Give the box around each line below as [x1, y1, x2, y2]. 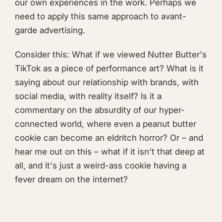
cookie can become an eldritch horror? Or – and [15, 133, 203, 143]
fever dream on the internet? [15, 174, 128, 184]
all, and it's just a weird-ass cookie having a [15, 161, 186, 170]
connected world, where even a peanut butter [15, 119, 196, 129]
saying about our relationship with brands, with [15, 77, 199, 87]
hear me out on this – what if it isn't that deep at [15, 147, 205, 157]
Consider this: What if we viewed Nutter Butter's [15, 50, 207, 59]
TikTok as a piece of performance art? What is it [15, 63, 204, 73]
